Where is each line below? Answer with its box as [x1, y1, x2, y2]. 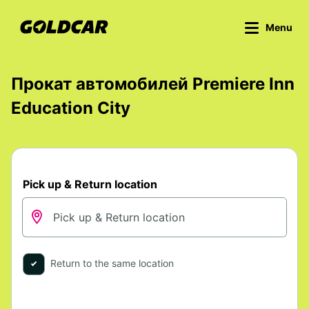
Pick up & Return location [23, 177, 157, 191]
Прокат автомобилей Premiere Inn [11, 74, 295, 94]
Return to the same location [50, 257, 174, 269]
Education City [11, 98, 130, 118]
